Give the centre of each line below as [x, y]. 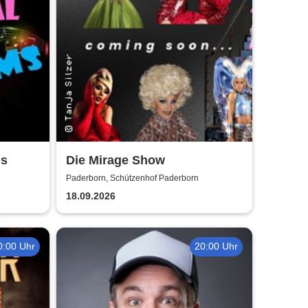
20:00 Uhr [217, 246]
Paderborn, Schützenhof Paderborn [133, 178]
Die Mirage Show [116, 161]
